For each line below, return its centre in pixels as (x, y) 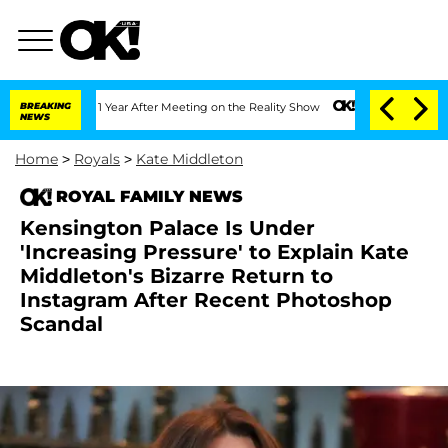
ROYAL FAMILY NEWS (149, 196)
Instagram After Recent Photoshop (206, 300)
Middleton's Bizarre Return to (176, 276)
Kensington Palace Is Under (167, 228)
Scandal (61, 324)
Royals (97, 159)
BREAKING (45, 105)
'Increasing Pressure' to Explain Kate (214, 252)
